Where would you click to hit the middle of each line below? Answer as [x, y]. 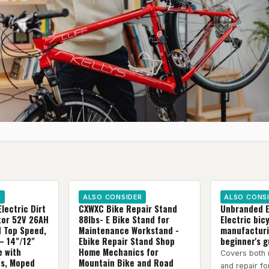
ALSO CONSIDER [112, 197]
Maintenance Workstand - [129, 231]
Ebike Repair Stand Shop [127, 241]
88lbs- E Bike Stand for [124, 220]
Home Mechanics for [119, 252]
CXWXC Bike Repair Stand [128, 209]
